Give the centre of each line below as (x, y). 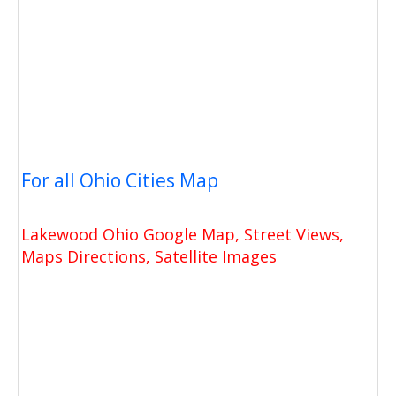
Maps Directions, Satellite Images (149, 257)
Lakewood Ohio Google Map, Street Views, (183, 235)
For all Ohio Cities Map (120, 181)
